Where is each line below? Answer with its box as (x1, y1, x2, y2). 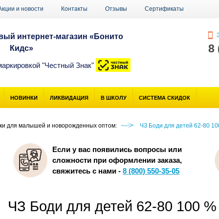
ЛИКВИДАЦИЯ (50, 95, 89, 101)
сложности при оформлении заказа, (52, 156, 182, 165)
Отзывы (105, 5, 127, 12)
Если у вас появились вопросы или (52, 145, 182, 154)
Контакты (61, 5, 88, 12)
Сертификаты (145, 5, 184, 12)
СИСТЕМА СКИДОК (139, 95, 191, 101)
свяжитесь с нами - (52, 167, 123, 175)
